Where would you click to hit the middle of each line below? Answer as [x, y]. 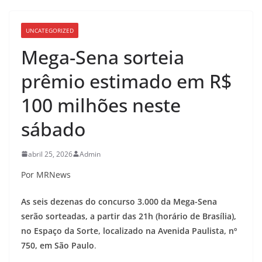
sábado [53, 129]
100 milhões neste [101, 105]
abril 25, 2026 [50, 154]
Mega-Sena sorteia [103, 57]
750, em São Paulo [58, 245]
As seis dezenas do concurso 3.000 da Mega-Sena [119, 201]
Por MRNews [46, 174]
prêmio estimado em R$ [126, 81]
